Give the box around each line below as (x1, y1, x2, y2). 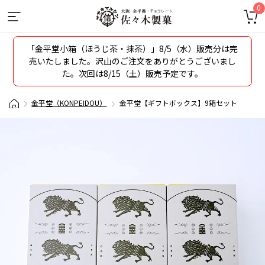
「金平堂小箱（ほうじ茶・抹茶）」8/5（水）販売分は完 (27, 43, 238, 54)
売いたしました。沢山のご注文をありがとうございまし (29, 55, 236, 67)
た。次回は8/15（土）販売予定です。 (62, 67, 203, 79)
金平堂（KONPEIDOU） (31, 98, 107, 108)
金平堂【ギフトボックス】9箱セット (118, 98, 237, 108)
